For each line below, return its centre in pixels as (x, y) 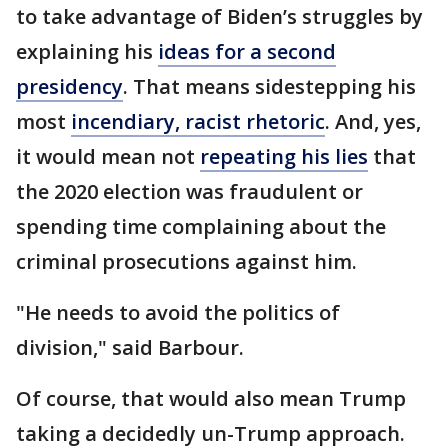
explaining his (87, 51)
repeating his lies (284, 156)
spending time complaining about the (201, 226)
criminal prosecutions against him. (186, 261)
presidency (69, 86)
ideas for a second (247, 51)
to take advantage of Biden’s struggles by (219, 16)
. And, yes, (373, 121)
